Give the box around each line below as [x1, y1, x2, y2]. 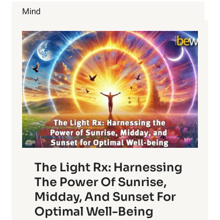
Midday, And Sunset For [34, 190, 176, 205]
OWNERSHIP [52, 33, 94, 43]
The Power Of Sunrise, [34, 175, 166, 190]
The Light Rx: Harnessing [34, 160, 182, 175]
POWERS [52, 2, 81, 12]
